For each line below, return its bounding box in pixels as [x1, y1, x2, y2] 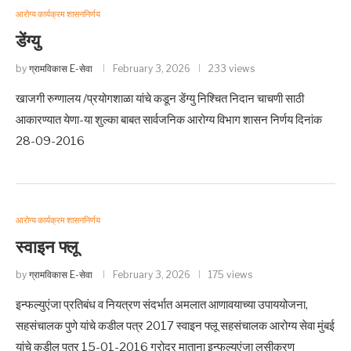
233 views [208, 63, 255, 74]
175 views [208, 269, 252, 280]
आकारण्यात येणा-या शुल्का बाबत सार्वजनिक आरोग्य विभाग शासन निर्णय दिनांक [16, 113, 322, 127]
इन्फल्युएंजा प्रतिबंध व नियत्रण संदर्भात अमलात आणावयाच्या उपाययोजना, [16, 298, 308, 312]
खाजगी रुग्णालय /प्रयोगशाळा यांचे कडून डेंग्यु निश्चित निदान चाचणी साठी [16, 92, 304, 106]
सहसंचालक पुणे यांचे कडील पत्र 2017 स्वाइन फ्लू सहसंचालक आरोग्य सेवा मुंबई [16, 319, 335, 333]
